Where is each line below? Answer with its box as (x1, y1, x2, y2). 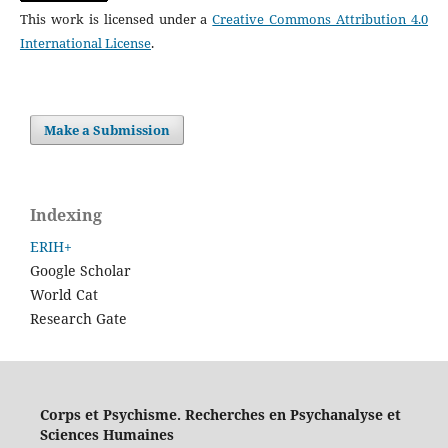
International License (19, 34, 151, 53)
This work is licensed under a (19, 10, 213, 29)
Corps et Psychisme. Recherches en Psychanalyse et (39, 405, 401, 425)
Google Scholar (30, 261, 135, 281)
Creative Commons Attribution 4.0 (212, 10, 429, 29)
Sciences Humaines (39, 425, 174, 445)
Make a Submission (44, 121, 171, 140)
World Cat (30, 285, 98, 305)
